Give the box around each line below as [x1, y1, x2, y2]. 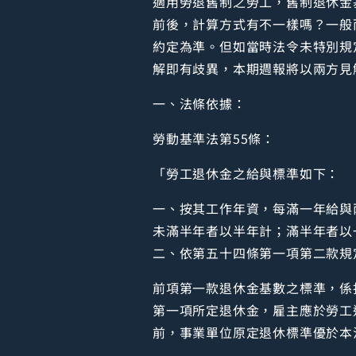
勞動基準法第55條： [153, 129, 275, 149]
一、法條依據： [153, 94, 246, 114]
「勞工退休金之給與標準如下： [153, 164, 340, 184]
